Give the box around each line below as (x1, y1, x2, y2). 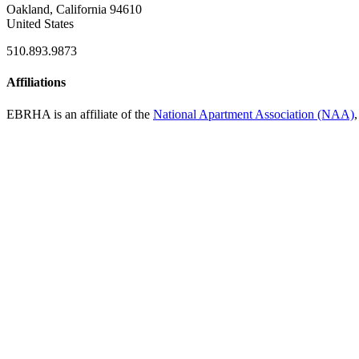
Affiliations (6, 75, 66, 90)
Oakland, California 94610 (6, 2, 142, 17)
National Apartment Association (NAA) (153, 107, 354, 121)
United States (6, 17, 74, 31)
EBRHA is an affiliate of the (6, 107, 153, 121)
